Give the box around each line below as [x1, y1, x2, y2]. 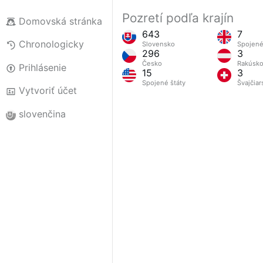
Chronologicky [18, 38, 84, 50]
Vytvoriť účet [18, 85, 77, 97]
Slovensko [141, 40, 175, 49]
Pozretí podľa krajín [122, 11, 234, 25]
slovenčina [18, 108, 66, 120]
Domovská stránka [18, 15, 102, 27]
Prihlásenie [18, 61, 66, 73]
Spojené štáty [141, 78, 186, 87]
